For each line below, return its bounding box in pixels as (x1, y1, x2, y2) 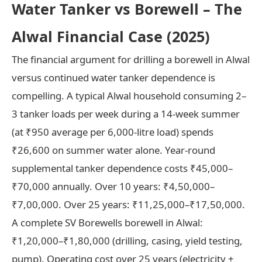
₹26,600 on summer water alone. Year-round (12, 143, 215, 157)
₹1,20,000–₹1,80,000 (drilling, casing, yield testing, (12, 233, 243, 247)
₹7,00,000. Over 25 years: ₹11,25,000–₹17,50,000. (12, 197, 245, 211)
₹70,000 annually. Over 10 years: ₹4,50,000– (12, 179, 215, 193)
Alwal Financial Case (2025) (12, 26, 210, 46)
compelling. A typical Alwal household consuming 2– (12, 88, 246, 102)
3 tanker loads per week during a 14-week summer (12, 106, 240, 120)
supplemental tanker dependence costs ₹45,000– (12, 161, 233, 175)
